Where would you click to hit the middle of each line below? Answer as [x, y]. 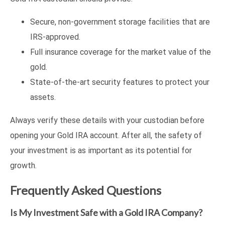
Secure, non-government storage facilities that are [120, 22]
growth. [23, 166]
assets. [43, 97]
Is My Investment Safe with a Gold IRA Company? [106, 213]
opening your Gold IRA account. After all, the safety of [106, 136]
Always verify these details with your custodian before [107, 121]
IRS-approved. [55, 37]
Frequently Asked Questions [86, 190]
